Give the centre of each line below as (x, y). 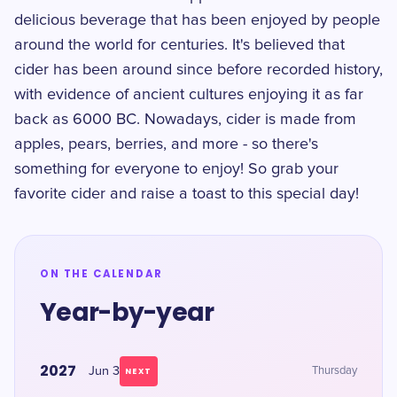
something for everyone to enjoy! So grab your (176, 169)
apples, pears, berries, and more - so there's (166, 144)
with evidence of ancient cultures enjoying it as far (189, 95)
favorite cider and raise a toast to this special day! (187, 194)
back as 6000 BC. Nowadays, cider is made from (185, 120)
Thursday (335, 371)
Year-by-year (127, 312)
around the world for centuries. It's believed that (179, 45)
